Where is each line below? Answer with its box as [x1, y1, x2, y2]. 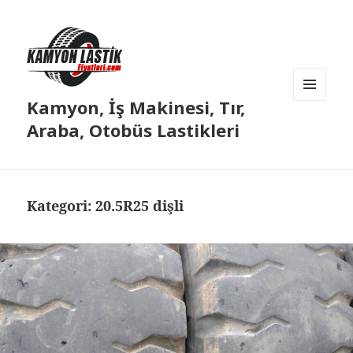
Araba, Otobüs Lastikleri [27, 118, 240, 143]
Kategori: [27, 196, 96, 216]
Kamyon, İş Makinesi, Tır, [27, 95, 246, 120]
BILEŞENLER [293, 127, 351, 141]
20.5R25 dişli [95, 196, 184, 216]
